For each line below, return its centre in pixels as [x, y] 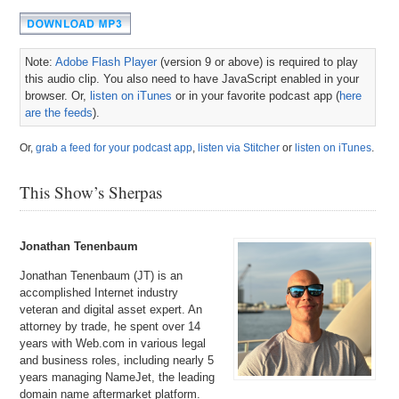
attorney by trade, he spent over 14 [110, 326]
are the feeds [59, 112]
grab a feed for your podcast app [114, 147]
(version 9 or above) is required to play [258, 61]
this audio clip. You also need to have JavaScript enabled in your [192, 78]
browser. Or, [58, 95]
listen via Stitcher [239, 147]
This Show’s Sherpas [91, 191]
